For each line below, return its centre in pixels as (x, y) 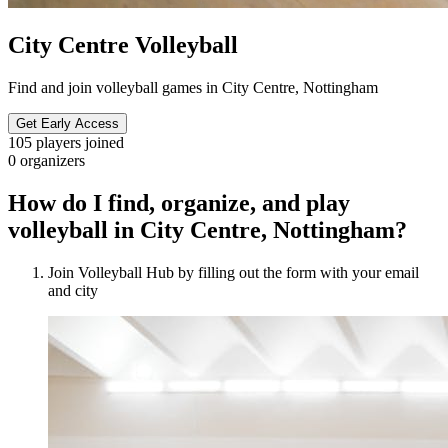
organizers (52, 160)
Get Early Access (67, 123)
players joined (80, 142)
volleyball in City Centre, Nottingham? (207, 229)
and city (73, 290)
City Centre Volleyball (123, 44)
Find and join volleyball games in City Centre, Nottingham (193, 87)
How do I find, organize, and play (179, 202)
